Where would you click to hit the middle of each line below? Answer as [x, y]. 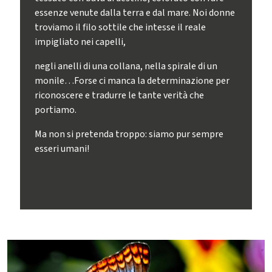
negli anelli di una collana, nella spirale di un [126, 66]
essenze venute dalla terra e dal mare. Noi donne [135, 13]
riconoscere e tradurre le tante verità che [120, 95]
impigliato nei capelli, [80, 42]
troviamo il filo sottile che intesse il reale [121, 27]
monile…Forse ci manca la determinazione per [132, 81]
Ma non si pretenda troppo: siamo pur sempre [129, 134]
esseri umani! [62, 149]
